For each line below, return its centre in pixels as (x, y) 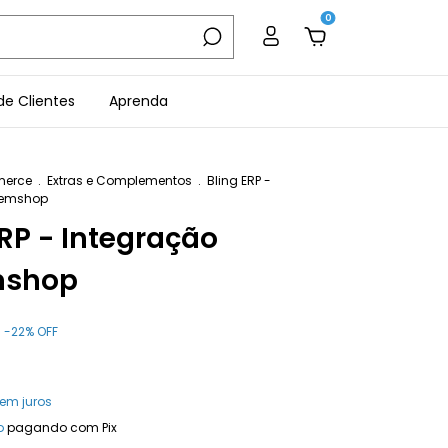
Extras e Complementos (119, 180)
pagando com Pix (60, 427)
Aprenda (138, 100)
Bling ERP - (239, 180)
